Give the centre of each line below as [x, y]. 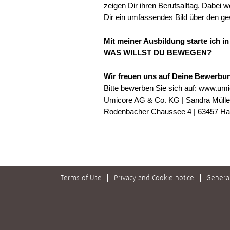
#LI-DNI [115, 124]
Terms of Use [81, 178]
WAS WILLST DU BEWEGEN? [158, 53]
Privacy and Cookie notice [154, 178]
